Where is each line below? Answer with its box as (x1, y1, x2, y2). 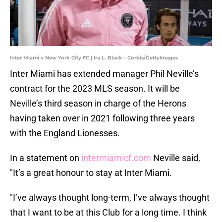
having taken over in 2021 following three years (10, 113, 195, 124)
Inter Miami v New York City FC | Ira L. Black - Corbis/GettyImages (10, 55, 178, 61)
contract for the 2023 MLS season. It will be (10, 83, 180, 94)
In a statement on (10, 153, 81, 164)
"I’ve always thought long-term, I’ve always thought (10, 192, 210, 203)
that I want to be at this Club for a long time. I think (10, 207, 207, 218)
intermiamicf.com (81, 153, 151, 164)
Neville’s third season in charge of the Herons (10, 98, 186, 109)
